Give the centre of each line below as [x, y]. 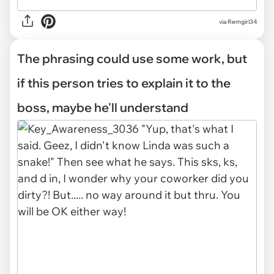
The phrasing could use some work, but [132, 59]
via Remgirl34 [238, 21]
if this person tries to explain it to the [124, 83]
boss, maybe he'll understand [103, 108]
